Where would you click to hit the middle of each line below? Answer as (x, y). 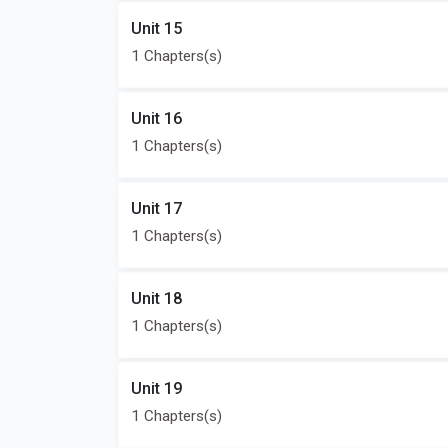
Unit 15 (156, 28)
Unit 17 (156, 208)
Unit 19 (156, 388)
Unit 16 (156, 118)
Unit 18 (156, 298)
